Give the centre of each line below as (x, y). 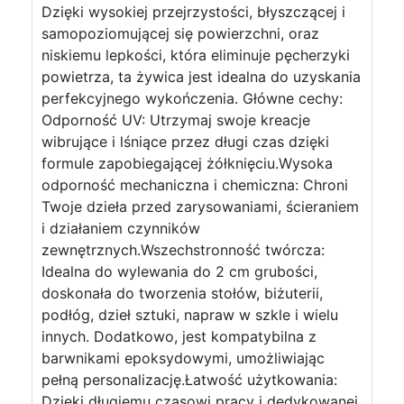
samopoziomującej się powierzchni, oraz (180, 33)
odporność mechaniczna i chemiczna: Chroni (195, 185)
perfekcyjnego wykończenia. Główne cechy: (192, 98)
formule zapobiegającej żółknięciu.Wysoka (187, 163)
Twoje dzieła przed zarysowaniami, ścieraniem (200, 207)
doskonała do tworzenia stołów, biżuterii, (182, 293)
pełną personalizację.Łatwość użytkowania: (189, 380)
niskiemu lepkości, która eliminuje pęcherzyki (196, 55)
